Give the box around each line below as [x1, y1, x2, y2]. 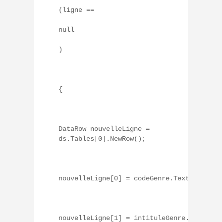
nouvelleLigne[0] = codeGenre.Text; [58, 174, 193, 182]
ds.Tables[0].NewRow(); [58, 134, 146, 143]
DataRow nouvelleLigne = [58, 124, 150, 133]
